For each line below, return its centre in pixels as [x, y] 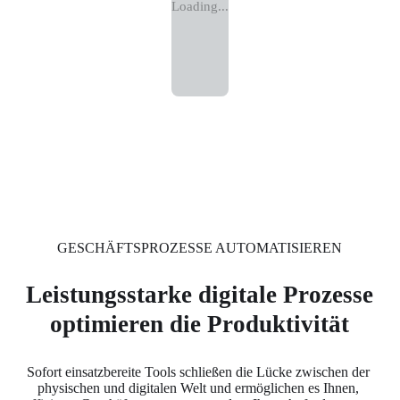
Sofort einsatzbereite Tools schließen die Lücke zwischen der [198, 371]
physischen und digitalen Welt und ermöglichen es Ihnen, [198, 387]
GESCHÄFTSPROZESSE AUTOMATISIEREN [200, 248]
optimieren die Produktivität [200, 325]
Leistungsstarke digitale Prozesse [200, 295]
